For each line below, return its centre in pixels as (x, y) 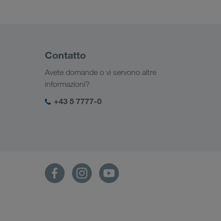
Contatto (65, 55)
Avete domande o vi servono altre (101, 72)
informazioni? (67, 84)
